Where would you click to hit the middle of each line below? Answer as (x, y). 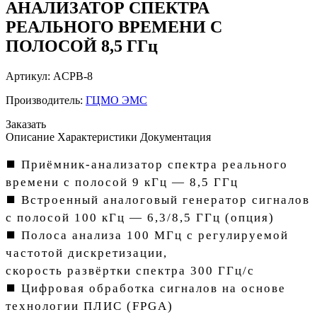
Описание (30, 137)
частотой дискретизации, (87, 253)
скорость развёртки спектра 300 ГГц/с (130, 271)
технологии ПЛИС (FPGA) (90, 306)
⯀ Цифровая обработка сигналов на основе (146, 289)
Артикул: (29, 76)
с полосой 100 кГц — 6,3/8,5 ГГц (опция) (140, 218)
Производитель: (46, 100)
